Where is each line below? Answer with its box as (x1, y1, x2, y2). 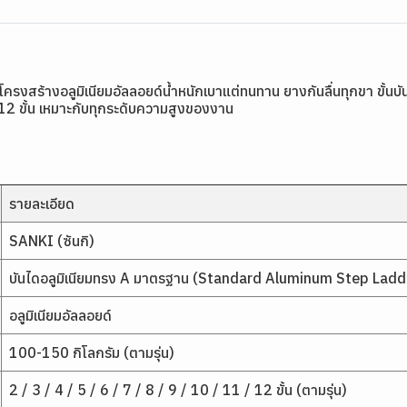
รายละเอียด (9, 194, 74, 213)
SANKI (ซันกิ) (9, 232, 94, 250)
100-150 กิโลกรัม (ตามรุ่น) (9, 343, 174, 362)
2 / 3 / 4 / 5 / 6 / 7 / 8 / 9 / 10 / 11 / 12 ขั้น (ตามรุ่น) (9, 381, 347, 399)
